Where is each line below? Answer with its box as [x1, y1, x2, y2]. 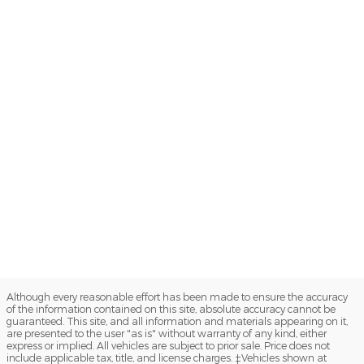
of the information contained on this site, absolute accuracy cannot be [6, 303, 336, 314]
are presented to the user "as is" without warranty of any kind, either [6, 327, 327, 339]
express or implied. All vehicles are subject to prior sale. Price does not [6, 340, 330, 351]
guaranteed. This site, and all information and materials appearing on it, [6, 315, 348, 327]
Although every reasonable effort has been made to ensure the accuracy [6, 291, 348, 302]
